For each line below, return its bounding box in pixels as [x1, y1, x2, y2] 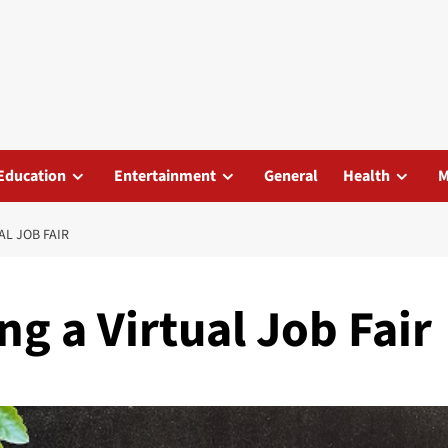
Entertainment [114, 165, 216, 187]
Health [343, 165, 390, 187]
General [264, 165, 318, 187]
